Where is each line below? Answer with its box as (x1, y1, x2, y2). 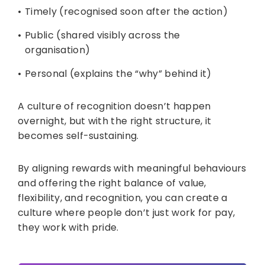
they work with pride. (18, 221, 119, 235)
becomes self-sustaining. (18, 129, 139, 143)
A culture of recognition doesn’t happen (18, 99, 211, 114)
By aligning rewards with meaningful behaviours (18, 161, 247, 176)
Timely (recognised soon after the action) (25, 5, 228, 19)
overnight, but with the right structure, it (18, 114, 212, 128)
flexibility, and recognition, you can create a (18, 191, 228, 205)
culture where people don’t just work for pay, (18, 206, 235, 220)
